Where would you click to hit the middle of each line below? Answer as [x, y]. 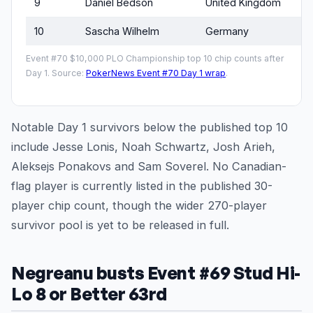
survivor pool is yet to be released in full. [120, 225]
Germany [227, 31]
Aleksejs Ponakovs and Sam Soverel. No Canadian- [149, 167]
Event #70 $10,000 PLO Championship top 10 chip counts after [155, 59]
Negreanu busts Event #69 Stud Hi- [156, 273]
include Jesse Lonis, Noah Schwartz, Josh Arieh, [143, 147]
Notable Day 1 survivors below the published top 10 [150, 128]
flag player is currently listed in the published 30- [142, 186]
